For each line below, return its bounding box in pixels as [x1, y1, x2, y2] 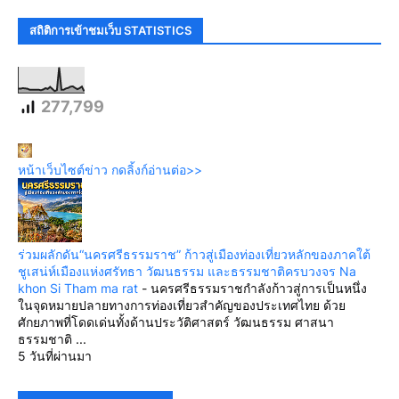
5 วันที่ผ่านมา [18, 347, 92, 363]
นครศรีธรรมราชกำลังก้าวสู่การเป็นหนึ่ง [151, 280, 367, 296]
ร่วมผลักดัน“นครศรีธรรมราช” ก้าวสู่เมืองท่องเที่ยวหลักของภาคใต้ [18, 246, 370, 262]
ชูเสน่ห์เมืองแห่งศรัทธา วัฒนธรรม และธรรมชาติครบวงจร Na [18, 263, 356, 279]
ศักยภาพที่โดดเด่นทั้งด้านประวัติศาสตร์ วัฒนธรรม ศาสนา [18, 313, 334, 330]
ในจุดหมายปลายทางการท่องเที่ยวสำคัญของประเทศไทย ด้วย [18, 297, 346, 313]
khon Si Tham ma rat [18, 280, 138, 296]
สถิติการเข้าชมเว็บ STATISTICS [29, 23, 191, 38]
